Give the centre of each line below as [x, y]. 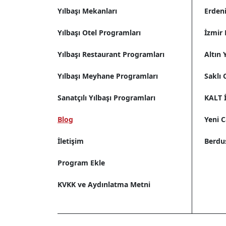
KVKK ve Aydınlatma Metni [104, 184]
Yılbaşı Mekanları [87, 11]
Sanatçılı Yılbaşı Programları [106, 97]
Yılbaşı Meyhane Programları [108, 76]
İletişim [71, 141]
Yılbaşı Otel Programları [99, 32]
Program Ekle [81, 162]
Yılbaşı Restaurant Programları [111, 54]
